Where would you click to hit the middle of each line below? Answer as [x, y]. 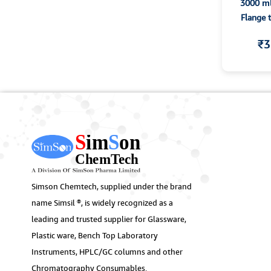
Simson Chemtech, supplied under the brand [112, 187]
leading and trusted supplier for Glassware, [109, 219]
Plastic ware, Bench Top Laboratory [95, 236]
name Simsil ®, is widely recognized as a [102, 203]
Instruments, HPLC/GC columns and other [107, 252]
